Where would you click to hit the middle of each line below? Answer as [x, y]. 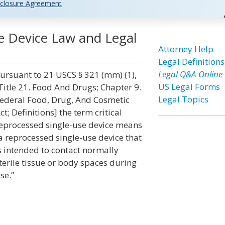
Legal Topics [183, 99]
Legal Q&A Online [190, 74]
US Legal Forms [189, 87]
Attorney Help [186, 49]
